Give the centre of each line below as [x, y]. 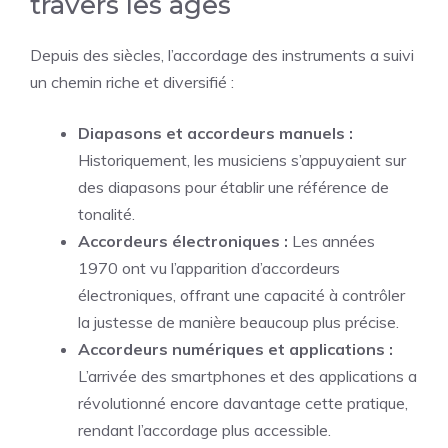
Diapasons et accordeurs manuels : [215, 133]
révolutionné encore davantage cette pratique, [243, 403]
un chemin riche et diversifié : [132, 82]
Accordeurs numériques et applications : [235, 349]
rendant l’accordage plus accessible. [204, 430]
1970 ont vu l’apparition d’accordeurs [209, 268]
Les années [331, 241]
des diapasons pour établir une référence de [233, 187]
